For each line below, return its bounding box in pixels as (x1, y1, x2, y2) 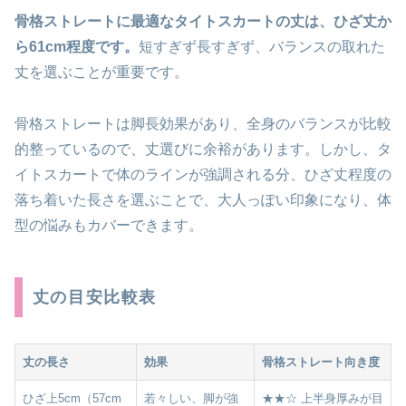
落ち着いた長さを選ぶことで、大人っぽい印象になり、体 (14, 192, 391, 208)
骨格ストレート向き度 (262, 355, 380, 370)
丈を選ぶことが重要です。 (14, 64, 188, 81)
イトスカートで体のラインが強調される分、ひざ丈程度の (14, 167, 391, 183)
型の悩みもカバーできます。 (14, 217, 203, 234)
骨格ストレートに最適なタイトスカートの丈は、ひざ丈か (14, 14, 391, 30)
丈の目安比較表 (32, 288, 157, 307)
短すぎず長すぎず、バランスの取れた (139, 39, 385, 55)
